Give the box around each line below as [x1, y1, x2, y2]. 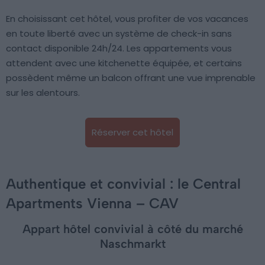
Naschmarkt [99, 236, 166, 251]
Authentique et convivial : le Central [6, 174, 241, 192]
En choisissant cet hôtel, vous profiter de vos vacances [6, 12, 248, 25]
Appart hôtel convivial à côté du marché [22, 221, 243, 236]
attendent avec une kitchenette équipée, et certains [6, 56, 242, 69]
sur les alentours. [6, 86, 80, 99]
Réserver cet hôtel [92, 125, 173, 138]
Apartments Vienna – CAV [6, 194, 179, 212]
